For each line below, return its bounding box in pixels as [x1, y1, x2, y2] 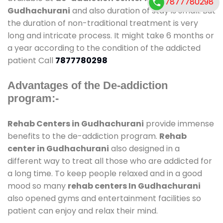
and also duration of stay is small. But [70, 4, 216, 16]
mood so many [7, 180, 68, 192]
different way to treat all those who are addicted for [7, 155, 212, 167]
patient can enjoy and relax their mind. [7, 205, 158, 217]
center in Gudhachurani [7, 142, 109, 154]
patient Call [7, 54, 55, 66]
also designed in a [109, 142, 180, 154]
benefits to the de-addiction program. [7, 130, 159, 142]
